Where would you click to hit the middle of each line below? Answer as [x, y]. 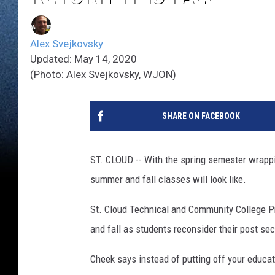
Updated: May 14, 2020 [83, 59]
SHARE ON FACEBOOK [201, 116]
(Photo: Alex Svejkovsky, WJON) [103, 75]
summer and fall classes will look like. [168, 180]
